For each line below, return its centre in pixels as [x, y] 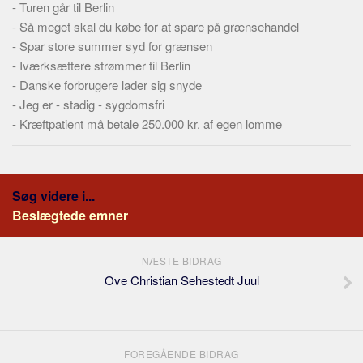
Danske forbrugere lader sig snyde [111, 85]
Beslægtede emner [70, 215]
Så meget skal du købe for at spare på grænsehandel [159, 26]
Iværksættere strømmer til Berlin [105, 65]
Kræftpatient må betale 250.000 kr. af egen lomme [151, 124]
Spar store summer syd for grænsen [116, 46]
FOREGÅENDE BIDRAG [181, 354]
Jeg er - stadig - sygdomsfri [92, 104]
